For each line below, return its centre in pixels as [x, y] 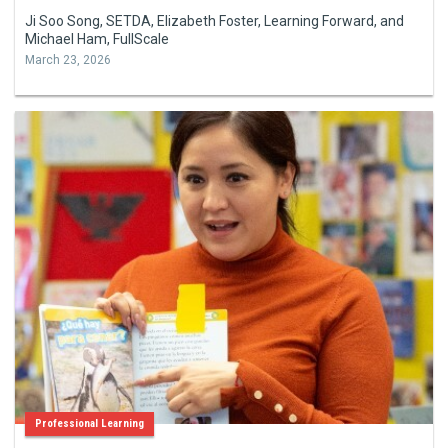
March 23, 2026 [68, 59]
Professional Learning [89, 424]
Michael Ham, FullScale [97, 38]
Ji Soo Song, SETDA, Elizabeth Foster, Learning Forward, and [214, 20]
